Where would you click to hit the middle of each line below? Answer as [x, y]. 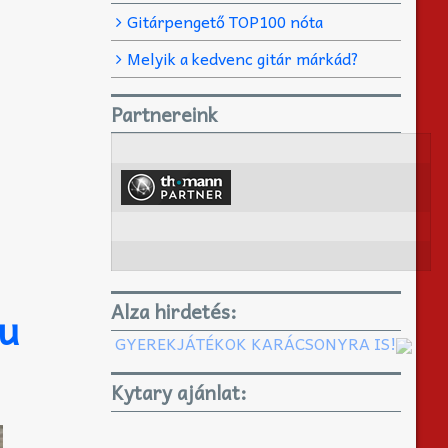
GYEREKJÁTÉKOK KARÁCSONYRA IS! [255, 343]
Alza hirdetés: [174, 312]
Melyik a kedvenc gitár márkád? [242, 57]
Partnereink [164, 114]
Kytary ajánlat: [179, 392]
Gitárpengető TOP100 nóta [224, 20]
